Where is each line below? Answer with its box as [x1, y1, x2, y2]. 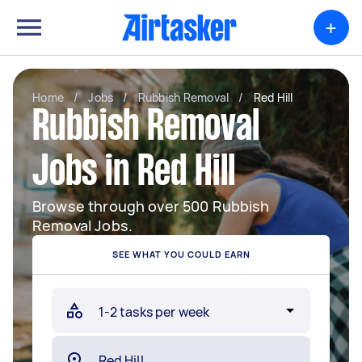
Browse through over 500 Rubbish [32, 196, 270, 216]
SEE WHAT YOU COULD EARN [112, 248, 250, 260]
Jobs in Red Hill [32, 154, 236, 193]
